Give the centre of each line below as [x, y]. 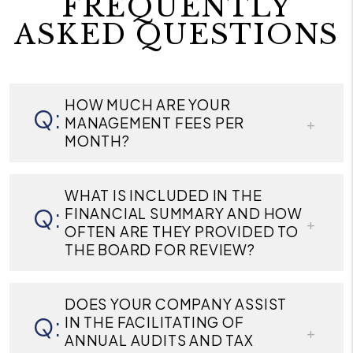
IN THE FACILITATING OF [154, 322]
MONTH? [97, 141]
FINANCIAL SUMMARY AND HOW [184, 214]
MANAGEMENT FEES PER [155, 123]
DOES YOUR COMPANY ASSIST [176, 304]
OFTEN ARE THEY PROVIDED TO [182, 232]
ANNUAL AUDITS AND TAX [159, 340]
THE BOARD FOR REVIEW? [160, 250]
